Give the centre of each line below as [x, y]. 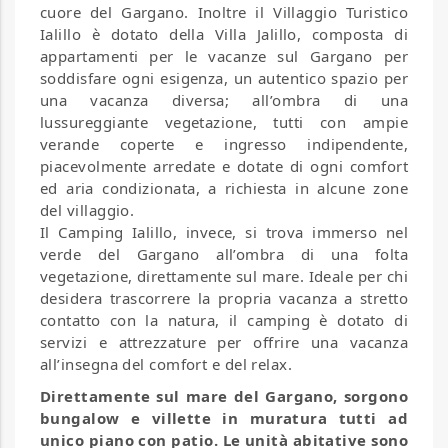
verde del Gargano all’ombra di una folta [224, 253]
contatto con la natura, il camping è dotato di [224, 319]
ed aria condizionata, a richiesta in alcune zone [224, 187]
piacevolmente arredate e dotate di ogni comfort [224, 165]
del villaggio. [87, 209]
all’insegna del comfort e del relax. [166, 363]
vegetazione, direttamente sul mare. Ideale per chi [224, 275]
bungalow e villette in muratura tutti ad [224, 417]
